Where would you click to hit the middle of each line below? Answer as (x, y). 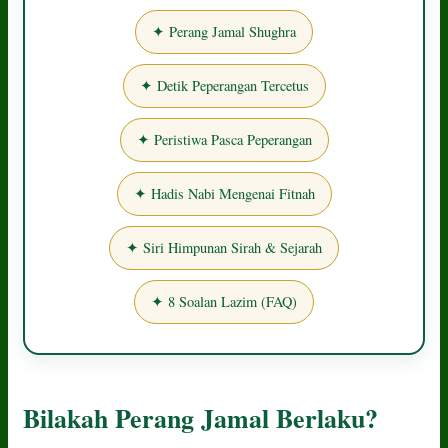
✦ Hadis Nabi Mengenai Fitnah (224, 193)
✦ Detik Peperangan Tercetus (224, 85)
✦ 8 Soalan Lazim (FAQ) (224, 301)
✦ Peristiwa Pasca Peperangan (224, 139)
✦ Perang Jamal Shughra (224, 31)
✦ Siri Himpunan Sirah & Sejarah (224, 247)
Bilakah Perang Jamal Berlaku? (201, 417)
